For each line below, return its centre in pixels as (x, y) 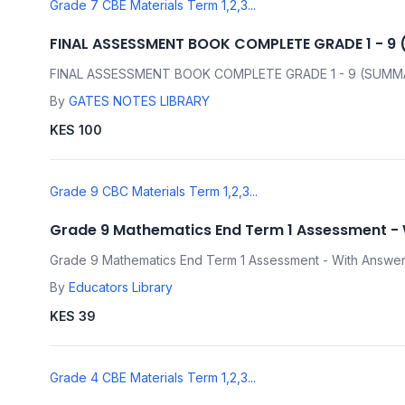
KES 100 (76, 130)
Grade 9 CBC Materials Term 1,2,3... (154, 192)
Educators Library (121, 287)
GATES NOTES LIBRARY (139, 101)
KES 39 (73, 316)
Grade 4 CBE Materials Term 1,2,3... (153, 378)
